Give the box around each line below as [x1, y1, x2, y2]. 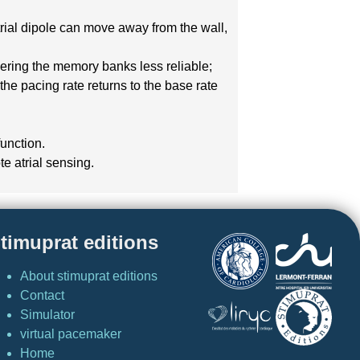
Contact [19, 288, 64, 302]
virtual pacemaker [19, 326, 121, 341]
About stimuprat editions [19, 268, 157, 283]
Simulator [19, 307, 75, 321]
